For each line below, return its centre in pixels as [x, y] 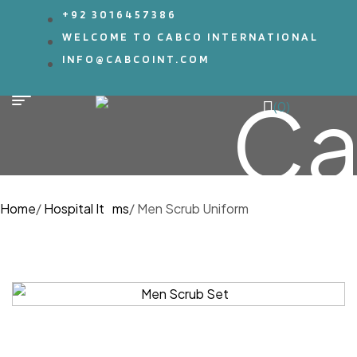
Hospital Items [86, 208]
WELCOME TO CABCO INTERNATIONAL [190, 37]
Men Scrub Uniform [192, 208]
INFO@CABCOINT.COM [136, 59]
